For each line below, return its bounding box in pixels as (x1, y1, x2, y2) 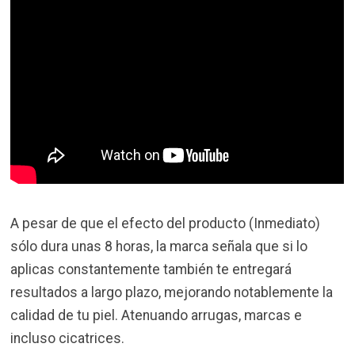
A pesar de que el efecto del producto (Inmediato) (10, 215, 321, 231)
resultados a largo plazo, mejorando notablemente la (10, 284, 334, 300)
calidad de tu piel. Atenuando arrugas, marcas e (10, 307, 303, 323)
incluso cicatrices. (10, 330, 125, 346)
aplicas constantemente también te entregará (10, 261, 292, 277)
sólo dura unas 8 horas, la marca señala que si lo (10, 238, 308, 254)
